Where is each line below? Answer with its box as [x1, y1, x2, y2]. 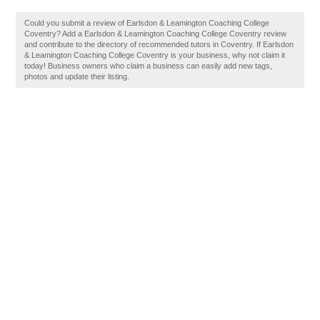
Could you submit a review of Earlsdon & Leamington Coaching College [24, 19, 270, 27]
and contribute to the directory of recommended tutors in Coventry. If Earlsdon [24, 40, 294, 49]
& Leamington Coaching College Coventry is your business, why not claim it [24, 51, 286, 59]
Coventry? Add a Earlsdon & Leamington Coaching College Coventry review [24, 29, 287, 38]
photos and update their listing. [24, 72, 130, 81]
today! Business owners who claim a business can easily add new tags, [24, 61, 273, 70]
